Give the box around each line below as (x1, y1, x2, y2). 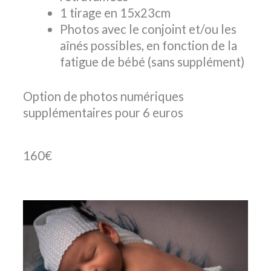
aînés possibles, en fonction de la (59, 38, 237, 53)
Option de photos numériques (23, 89, 184, 104)
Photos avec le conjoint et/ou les (59, 21, 237, 36)
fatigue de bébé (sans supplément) (59, 54, 244, 69)
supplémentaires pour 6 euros (23, 105, 183, 120)
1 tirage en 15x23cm (59, 5, 171, 20)
